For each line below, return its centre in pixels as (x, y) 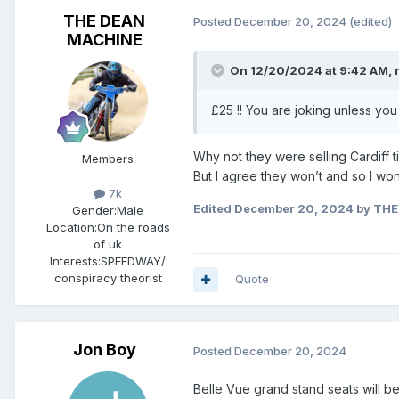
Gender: (94, 211)
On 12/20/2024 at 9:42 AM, (312, 70)
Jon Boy (104, 350)
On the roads (133, 228)
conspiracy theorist (108, 278)
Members (108, 158)
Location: (71, 228)
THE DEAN (104, 20)
